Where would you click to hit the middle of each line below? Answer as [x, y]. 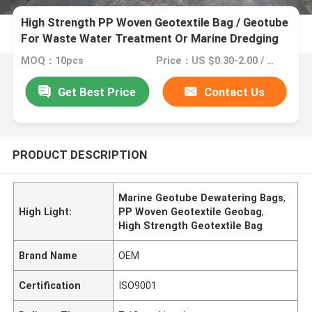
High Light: [46, 211]
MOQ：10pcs [53, 61]
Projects [45, 55]
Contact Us [235, 92]
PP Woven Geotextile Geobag [190, 211]
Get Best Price [97, 92]
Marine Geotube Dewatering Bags [201, 197]
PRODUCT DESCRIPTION [79, 154]
